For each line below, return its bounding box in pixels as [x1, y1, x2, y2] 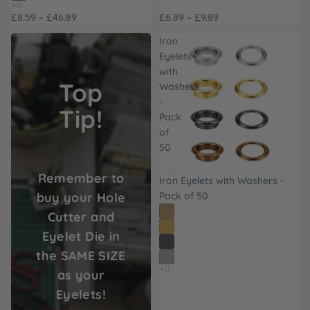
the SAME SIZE [36, 248, 126, 264]
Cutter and [47, 209, 115, 225]
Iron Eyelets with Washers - [159, 174, 284, 187]
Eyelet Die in [42, 228, 120, 244]
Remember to [37, 170, 125, 186]
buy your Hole [36, 190, 126, 206]
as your [57, 267, 105, 283]
